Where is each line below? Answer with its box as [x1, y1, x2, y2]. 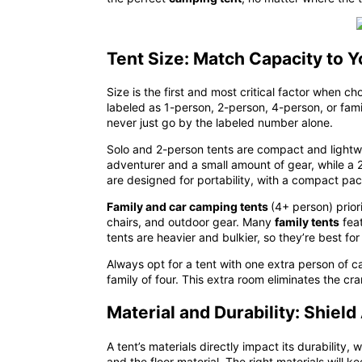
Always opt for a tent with [107, 257, 245, 271]
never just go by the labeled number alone [107, 116, 330, 130]
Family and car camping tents [107, 200, 271, 214]
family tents [275, 215, 339, 229]
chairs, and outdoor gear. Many [107, 215, 275, 229]
